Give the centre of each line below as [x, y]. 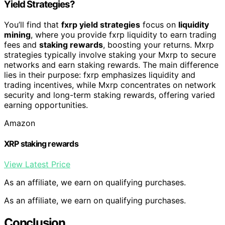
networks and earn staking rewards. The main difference [111, 65]
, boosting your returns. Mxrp [158, 44]
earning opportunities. [46, 105]
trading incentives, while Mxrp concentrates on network [110, 85]
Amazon [20, 123]
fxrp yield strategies [101, 24]
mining [17, 34]
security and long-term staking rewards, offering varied [109, 95]
